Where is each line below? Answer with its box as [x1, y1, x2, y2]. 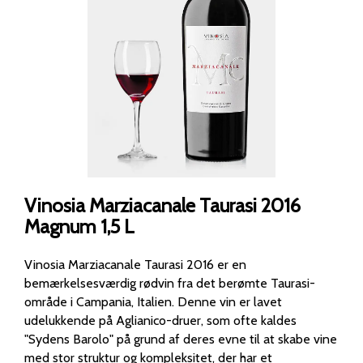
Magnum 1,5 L [24, 214, 135, 238]
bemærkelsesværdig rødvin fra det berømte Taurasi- [24, 275, 315, 291]
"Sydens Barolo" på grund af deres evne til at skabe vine [24, 331, 337, 347]
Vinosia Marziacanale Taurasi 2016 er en [24, 256, 246, 272]
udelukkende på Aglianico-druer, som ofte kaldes [24, 312, 297, 328]
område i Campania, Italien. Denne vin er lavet [24, 293, 177, 310]
